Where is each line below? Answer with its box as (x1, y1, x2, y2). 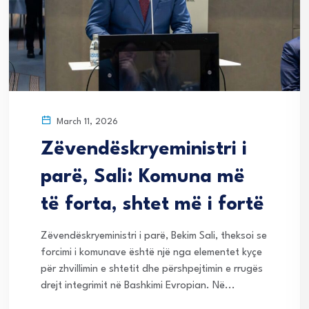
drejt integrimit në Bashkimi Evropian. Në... (41, 280, 235, 291)
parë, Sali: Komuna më (41, 167, 245, 187)
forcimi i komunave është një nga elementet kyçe (41, 247, 262, 258)
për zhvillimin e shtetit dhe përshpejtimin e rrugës (41, 263, 263, 275)
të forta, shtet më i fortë (41, 195, 264, 215)
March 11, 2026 (54, 117, 118, 126)
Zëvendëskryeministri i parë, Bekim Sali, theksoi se (41, 230, 267, 241)
